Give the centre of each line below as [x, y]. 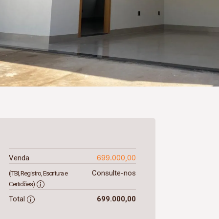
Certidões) [22, 184]
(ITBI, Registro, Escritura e [38, 173]
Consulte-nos [114, 173]
